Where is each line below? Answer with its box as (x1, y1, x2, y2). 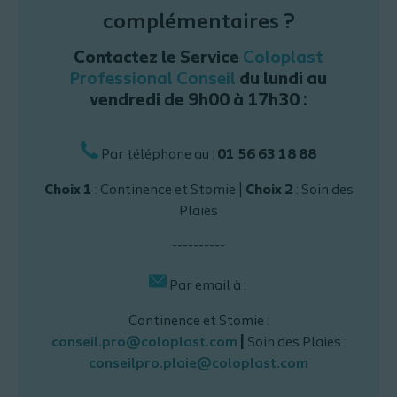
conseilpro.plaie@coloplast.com (89, 357, 308, 372)
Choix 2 (245, 183, 293, 198)
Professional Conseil (70, 70, 236, 89)
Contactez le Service (74, 49, 243, 67)
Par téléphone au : (98, 148, 217, 163)
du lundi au (236, 70, 327, 89)
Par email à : (166, 279, 249, 294)
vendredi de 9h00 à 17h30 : (90, 91, 307, 110)
